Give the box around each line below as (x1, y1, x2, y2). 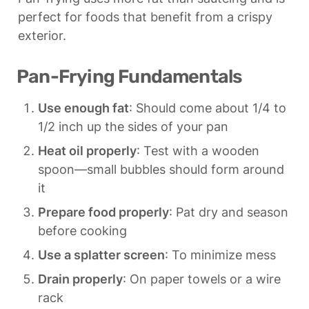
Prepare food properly (38, 205, 169, 220)
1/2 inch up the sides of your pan (38, 119, 228, 134)
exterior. (18, 28, 66, 43)
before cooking (38, 223, 127, 239)
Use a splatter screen (38, 248, 165, 263)
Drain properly (38, 272, 123, 287)
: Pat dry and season (169, 205, 288, 220)
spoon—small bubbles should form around (38, 162, 284, 177)
